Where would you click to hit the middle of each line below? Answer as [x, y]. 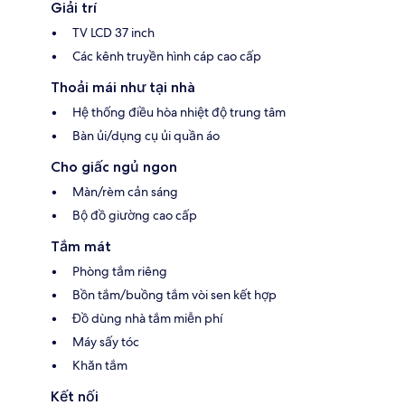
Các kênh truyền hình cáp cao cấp [167, 57]
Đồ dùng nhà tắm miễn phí [147, 319]
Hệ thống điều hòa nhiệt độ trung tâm [179, 113]
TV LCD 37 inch [113, 33]
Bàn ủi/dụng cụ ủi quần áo [146, 136]
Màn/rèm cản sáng [125, 192]
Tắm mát [81, 247]
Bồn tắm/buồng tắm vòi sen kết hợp [174, 295]
